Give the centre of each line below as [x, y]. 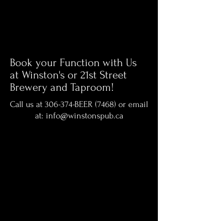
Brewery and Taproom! [62, 87]
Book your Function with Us [73, 63]
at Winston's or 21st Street [68, 75]
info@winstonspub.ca [84, 116]
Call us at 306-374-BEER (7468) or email [79, 104]
